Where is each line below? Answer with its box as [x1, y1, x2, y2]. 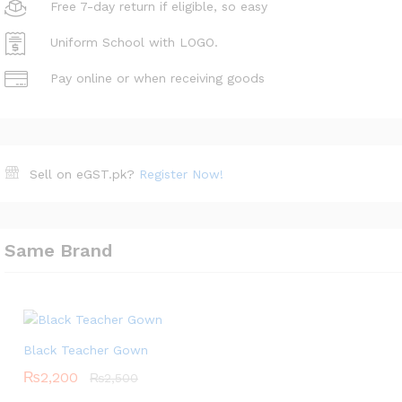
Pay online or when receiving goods [50, 71, 265, 86]
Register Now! [139, 166, 223, 181]
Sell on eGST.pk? [30, 166, 139, 181]
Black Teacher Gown [23, 342, 148, 357]
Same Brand [4, 239, 112, 261]
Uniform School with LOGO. [50, 35, 218, 50]
